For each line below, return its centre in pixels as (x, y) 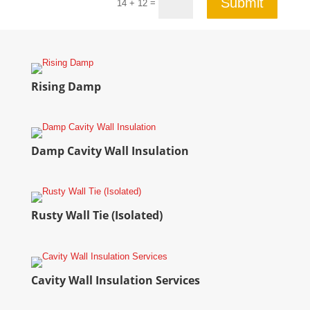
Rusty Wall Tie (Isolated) (97, 216)
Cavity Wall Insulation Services (115, 280)
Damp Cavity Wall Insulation (110, 151)
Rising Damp (66, 86)
